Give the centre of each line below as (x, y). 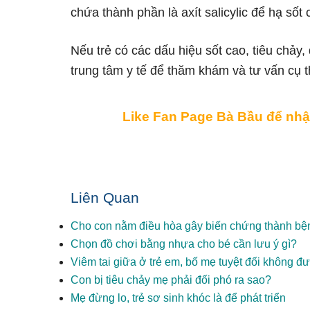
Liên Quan (105, 198)
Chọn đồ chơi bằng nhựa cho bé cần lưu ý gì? (184, 244)
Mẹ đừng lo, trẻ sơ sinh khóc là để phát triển (178, 298)
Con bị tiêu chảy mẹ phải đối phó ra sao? (171, 280)
